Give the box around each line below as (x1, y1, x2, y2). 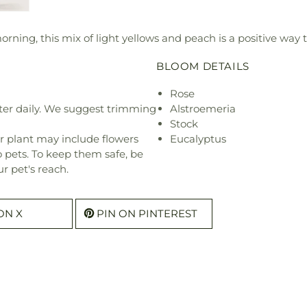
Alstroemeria (170, 102, 236, 116)
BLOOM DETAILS (156, 60, 249, 73)
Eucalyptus (170, 132, 226, 146)
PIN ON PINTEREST (97, 207, 197, 221)
